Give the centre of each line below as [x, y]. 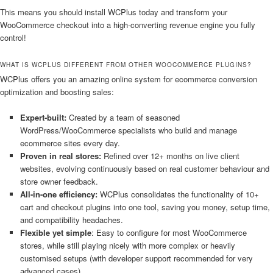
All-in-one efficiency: [58, 194]
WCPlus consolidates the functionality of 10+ [178, 194]
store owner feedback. [59, 182]
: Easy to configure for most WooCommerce [169, 233]
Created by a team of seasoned [123, 118]
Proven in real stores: [62, 156]
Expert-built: [43, 118]
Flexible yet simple [55, 233]
